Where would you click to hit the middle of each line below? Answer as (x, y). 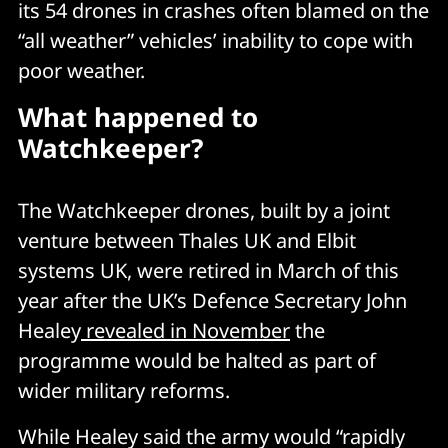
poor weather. (81, 70)
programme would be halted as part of (197, 360)
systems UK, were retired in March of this (208, 270)
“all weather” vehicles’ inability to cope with (215, 40)
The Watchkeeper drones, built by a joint (204, 210)
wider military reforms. (124, 390)
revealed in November (185, 330)
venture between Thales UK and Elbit (187, 240)
